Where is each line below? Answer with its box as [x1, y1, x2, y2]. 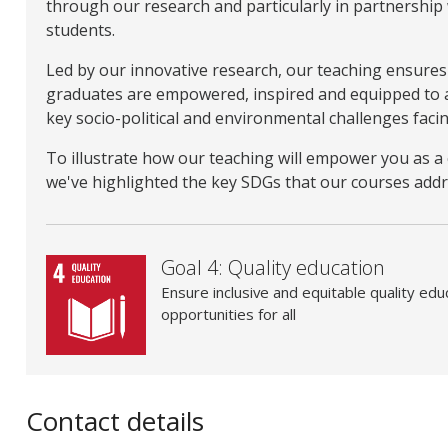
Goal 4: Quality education [161, 254, 385, 282]
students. [46, 19, 115, 42]
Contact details [26, 403, 204, 440]
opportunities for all [161, 304, 296, 325]
